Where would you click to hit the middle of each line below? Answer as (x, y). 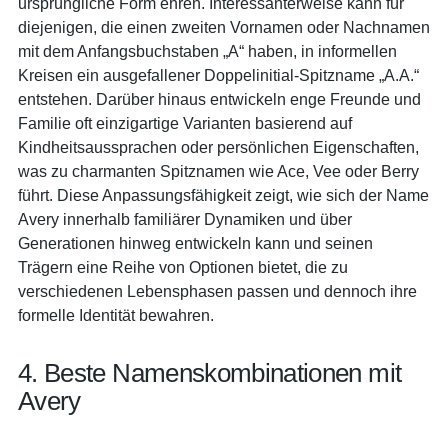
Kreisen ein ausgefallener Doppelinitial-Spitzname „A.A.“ (218, 75)
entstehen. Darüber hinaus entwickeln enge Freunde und (219, 99)
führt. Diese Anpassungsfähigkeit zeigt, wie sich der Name (223, 195)
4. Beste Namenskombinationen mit (210, 373)
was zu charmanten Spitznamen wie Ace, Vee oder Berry (218, 171)
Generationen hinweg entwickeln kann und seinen (195, 243)
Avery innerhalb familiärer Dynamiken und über (185, 219)
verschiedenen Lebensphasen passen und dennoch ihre (217, 291)
